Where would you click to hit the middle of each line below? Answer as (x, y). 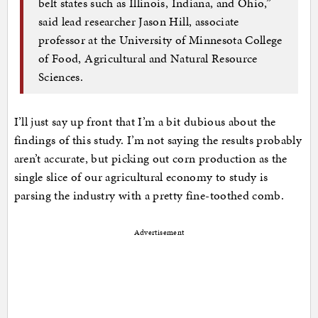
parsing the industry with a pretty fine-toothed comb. (149, 195)
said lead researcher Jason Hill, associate (139, 22)
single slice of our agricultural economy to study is (141, 176)
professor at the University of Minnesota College (160, 40)
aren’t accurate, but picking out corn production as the (150, 158)
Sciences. (61, 77)
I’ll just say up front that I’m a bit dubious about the (145, 121)
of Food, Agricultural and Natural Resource (148, 59)
